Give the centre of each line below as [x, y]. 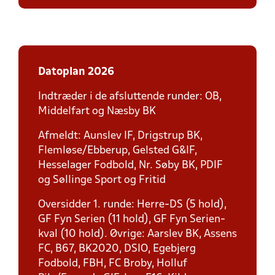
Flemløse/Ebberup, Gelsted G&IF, [118, 151]
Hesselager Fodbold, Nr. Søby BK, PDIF [130, 165]
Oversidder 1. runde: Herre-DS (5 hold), [132, 205]
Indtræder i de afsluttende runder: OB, [130, 97]
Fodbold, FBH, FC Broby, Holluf [113, 264]
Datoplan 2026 [76, 72]
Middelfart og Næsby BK [97, 111]
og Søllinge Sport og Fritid [102, 180]
